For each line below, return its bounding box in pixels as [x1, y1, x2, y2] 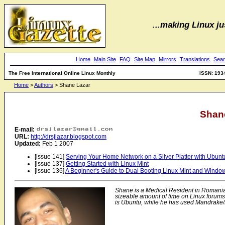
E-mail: [15, 126, 35, 134]
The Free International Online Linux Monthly [9, 70, 116, 76]
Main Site [93, 56, 116, 62]
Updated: [15, 140, 41, 148]
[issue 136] [35, 167, 65, 175]
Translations [179, 56, 210, 62]
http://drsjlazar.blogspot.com [31, 133, 106, 141]
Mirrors [158, 56, 176, 62]
